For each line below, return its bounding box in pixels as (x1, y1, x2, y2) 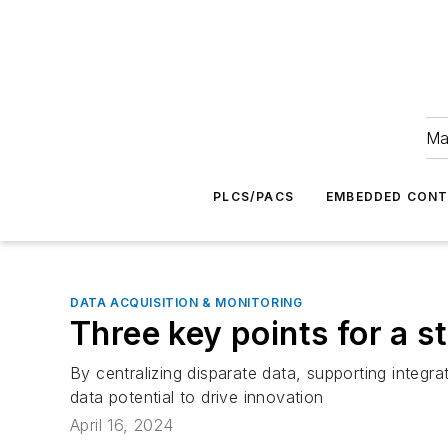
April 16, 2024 (70, 415, 174, 436)
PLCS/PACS (213, 189, 294, 204)
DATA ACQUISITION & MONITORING (70, 295, 303, 310)
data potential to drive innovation (70, 387, 324, 407)
